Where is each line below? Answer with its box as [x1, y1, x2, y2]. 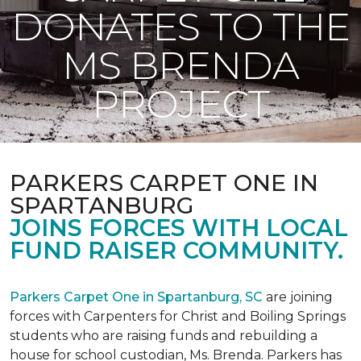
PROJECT [92, 81, 269, 127]
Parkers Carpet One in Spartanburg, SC [10, 289, 263, 305]
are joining [263, 289, 333, 305]
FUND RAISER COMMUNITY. [10, 236, 343, 264]
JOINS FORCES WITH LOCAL [10, 214, 348, 242]
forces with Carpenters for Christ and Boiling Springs [10, 309, 346, 324]
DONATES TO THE [11, 3, 350, 50]
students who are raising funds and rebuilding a [10, 328, 317, 343]
